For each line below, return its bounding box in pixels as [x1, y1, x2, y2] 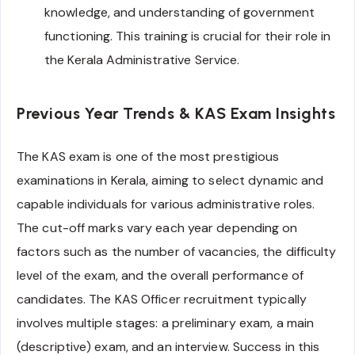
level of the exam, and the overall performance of [17, 266, 303, 284]
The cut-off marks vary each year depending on [17, 219, 298, 236]
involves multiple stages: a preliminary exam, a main [17, 314, 315, 331]
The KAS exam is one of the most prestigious [17, 147, 280, 165]
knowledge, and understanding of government [44, 3, 315, 21]
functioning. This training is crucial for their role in [44, 27, 331, 44]
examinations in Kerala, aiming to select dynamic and [17, 171, 324, 189]
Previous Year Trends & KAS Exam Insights [17, 104, 335, 124]
